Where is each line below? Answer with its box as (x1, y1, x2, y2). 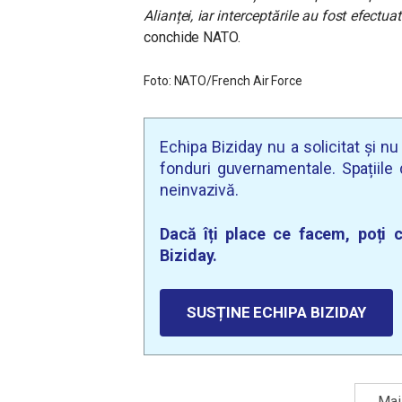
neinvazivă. (160, 179, 240, 199)
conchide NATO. (144, 28, 240, 46)
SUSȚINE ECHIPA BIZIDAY (187, 302, 367, 321)
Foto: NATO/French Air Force (144, 73, 303, 88)
